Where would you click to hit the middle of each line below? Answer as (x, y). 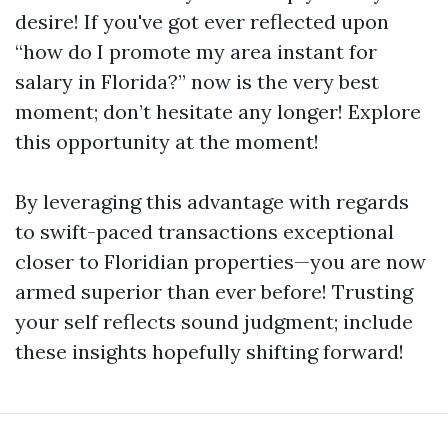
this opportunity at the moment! (167, 141)
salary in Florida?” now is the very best (197, 81)
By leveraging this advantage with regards (212, 201)
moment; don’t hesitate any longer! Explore (218, 111)
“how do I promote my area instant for (196, 51)
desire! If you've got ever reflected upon (202, 21)
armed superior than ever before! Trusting (214, 291)
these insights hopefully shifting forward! (209, 351)
